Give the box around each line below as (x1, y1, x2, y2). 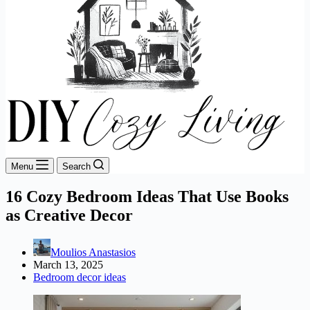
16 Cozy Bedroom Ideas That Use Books (6, 187, 289, 206)
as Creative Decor (6, 206, 133, 224)
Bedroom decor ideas (33, 271, 126, 283)
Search (62, 161, 91, 172)
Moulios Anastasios (51, 246, 136, 258)
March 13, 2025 (33, 258, 103, 271)
